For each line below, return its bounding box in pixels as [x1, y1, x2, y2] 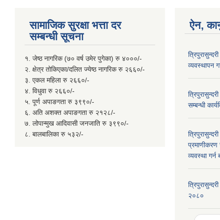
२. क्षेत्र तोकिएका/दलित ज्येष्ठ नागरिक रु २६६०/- [25, 65, 145, 73]
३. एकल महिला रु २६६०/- [25, 76, 89, 84]
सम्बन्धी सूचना [29, 30, 83, 43]
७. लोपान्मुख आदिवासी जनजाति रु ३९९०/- [25, 119, 129, 127]
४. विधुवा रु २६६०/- [25, 87, 75, 95]
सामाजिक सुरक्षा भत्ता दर [29, 19, 121, 31]
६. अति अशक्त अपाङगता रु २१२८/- [25, 109, 115, 116]
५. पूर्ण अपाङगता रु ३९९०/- [25, 98, 94, 106]
